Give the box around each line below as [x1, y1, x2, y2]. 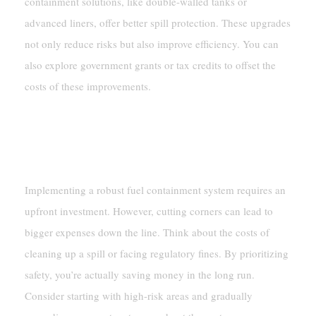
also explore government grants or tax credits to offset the [24, 57, 276, 72]
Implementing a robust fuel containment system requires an [24, 182, 286, 197]
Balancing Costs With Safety [24, 148, 214, 166]
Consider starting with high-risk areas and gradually [24, 288, 253, 303]
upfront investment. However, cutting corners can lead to [24, 203, 273, 218]
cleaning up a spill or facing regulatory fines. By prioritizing [24, 245, 288, 260]
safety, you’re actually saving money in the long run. [24, 267, 255, 281]
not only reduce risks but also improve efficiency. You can [24, 36, 279, 51]
